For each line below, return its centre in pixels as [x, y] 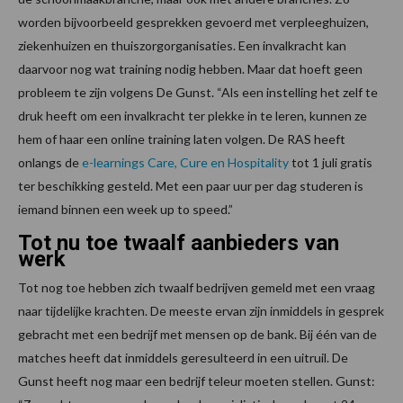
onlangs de [50, 163]
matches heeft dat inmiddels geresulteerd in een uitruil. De [183, 358]
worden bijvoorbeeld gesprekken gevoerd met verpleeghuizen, [193, 22]
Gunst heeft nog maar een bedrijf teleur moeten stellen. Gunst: [197, 381]
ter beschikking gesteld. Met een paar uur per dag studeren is [191, 186]
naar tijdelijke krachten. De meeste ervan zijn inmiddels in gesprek [201, 311]
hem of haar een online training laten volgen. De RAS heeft [182, 139]
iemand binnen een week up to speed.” [125, 210]
